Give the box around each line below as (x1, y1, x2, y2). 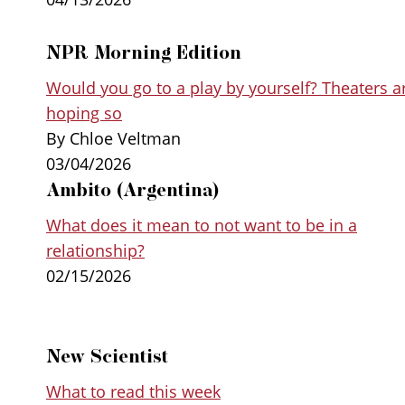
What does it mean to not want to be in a (46, 213, 357, 236)
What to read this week (46, 380, 221, 402)
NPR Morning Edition (46, 41, 241, 63)
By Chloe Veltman (46, 127, 181, 149)
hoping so (46, 101, 122, 124)
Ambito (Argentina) (46, 178, 220, 201)
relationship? (46, 239, 145, 261)
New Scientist (46, 344, 168, 367)
